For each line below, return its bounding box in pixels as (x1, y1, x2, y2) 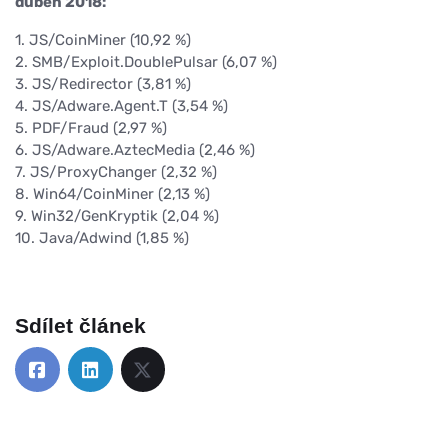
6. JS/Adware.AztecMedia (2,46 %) (15, 141, 255, 160)
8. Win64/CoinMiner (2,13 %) (15, 185, 210, 204)
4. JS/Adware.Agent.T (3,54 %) (15, 97, 228, 116)
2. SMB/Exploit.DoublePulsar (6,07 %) (15, 53, 277, 72)
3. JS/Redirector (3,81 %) (15, 75, 191, 94)
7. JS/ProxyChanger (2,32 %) (15, 163, 217, 182)
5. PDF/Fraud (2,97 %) (15, 119, 167, 138)
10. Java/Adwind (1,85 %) (15, 229, 189, 248)
